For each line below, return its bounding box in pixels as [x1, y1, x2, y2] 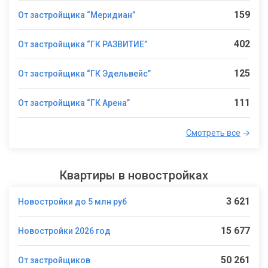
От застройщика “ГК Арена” [18, 98, 130, 108]
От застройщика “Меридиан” [18, 10, 135, 20]
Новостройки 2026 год [18, 226, 111, 236]
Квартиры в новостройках [60, 168, 208, 182]
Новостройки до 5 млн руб [18, 196, 127, 206]
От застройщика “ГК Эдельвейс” [18, 68, 151, 78]
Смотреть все [186, 128, 240, 138]
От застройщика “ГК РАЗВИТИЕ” [18, 39, 147, 49]
